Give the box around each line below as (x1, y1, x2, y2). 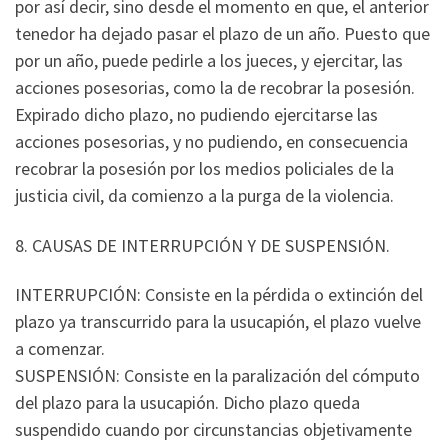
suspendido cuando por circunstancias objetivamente (15, 418, 412, 442)
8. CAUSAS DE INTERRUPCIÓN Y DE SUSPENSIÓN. (15, 233, 390, 257)
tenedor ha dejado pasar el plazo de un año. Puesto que (15, 22, 430, 46)
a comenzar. (15, 337, 105, 361)
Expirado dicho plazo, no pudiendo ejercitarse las (15, 103, 378, 127)
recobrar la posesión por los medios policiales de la (15, 157, 394, 181)
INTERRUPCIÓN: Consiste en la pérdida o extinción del (15, 283, 423, 307)
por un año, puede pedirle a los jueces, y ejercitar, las (15, 49, 403, 73)
